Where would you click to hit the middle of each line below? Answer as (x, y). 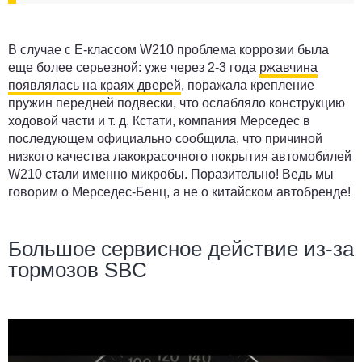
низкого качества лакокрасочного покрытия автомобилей (180, 156)
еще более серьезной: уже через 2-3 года (134, 67)
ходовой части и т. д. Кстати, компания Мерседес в (159, 120)
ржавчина (288, 67)
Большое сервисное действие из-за (181, 248)
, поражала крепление (248, 85)
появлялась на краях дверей (95, 85)
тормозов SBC (78, 269)
